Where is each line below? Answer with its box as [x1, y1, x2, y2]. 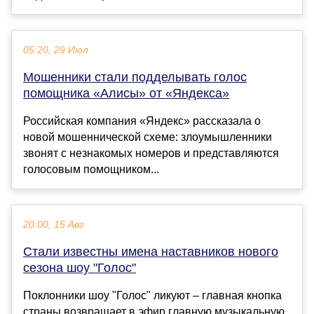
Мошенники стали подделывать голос [23, 69, 247, 84]
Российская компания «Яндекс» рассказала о [23, 114, 261, 127]
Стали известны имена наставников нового [23, 244, 278, 259]
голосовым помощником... [23, 163, 159, 175]
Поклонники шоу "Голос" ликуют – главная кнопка [23, 289, 282, 301]
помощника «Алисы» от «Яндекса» [23, 86, 229, 100]
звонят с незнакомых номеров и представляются [23, 146, 279, 159]
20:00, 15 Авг [23, 219, 84, 230]
